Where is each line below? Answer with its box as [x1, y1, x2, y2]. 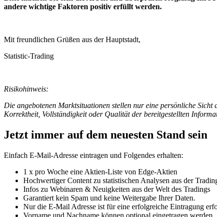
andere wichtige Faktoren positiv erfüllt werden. [4, 2, 162, 11]
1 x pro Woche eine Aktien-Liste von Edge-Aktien [23, 168, 177, 176]
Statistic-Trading [4, 52, 54, 61]
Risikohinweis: [4, 85, 48, 93]
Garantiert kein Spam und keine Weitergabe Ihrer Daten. [23, 194, 195, 202]
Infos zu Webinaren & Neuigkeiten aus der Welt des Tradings [23, 185, 210, 194]
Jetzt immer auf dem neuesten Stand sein [4, 128, 207, 141]
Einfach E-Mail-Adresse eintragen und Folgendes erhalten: [4, 151, 183, 160]
